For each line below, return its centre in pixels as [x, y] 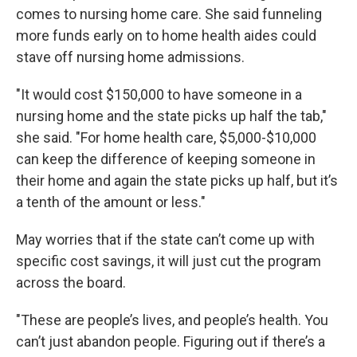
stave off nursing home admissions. [130, 57]
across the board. [71, 283]
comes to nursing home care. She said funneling [169, 14]
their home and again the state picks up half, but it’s [177, 181]
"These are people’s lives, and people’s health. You [172, 320]
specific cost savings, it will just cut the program [169, 261]
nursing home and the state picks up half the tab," [171, 116]
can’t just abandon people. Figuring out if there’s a [171, 342]
